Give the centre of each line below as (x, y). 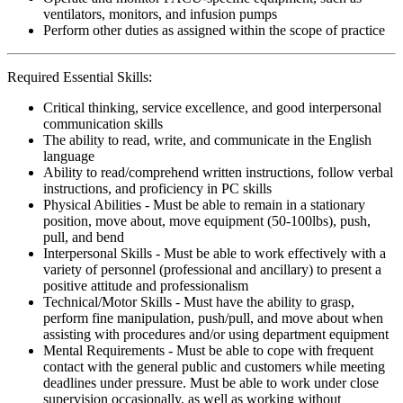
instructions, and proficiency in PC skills (157, 188)
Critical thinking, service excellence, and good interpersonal (212, 107)
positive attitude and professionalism (146, 285)
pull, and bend (84, 237)
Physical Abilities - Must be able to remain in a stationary (204, 204)
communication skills (103, 123)
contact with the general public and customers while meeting (214, 366)
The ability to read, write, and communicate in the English (207, 139)
